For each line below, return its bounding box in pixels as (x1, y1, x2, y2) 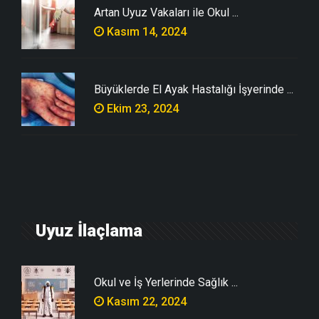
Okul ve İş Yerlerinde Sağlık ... (94, 275, 238, 289)
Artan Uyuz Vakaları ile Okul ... (94, 5, 239, 19)
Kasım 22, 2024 (104, 294, 187, 308)
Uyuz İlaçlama (36, 220, 142, 241)
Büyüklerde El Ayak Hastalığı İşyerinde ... (94, 82, 293, 96)
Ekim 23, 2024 (104, 101, 179, 115)
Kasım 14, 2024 (104, 24, 187, 38)
